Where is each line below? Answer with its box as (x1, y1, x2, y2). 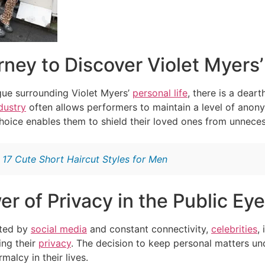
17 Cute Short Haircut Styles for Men (2, 153, 167, 166)
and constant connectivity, (87, 223, 211, 235)
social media (31, 223, 87, 235)
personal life (132, 87, 188, 99)
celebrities (211, 223, 257, 235)
